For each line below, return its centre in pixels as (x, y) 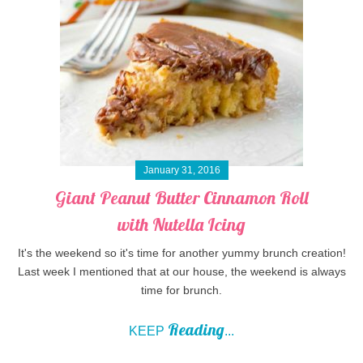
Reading (196, 329)
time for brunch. (181, 290)
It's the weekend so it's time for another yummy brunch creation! (181, 252)
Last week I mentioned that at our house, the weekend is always (181, 271)
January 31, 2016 (181, 170)
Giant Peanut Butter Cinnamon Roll (181, 197)
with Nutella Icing (181, 224)
